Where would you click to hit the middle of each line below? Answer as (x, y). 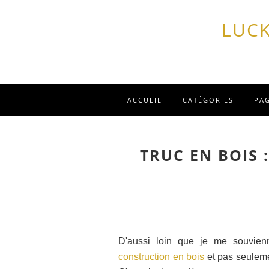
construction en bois (162, 257)
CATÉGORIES (208, 100)
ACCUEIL (145, 100)
